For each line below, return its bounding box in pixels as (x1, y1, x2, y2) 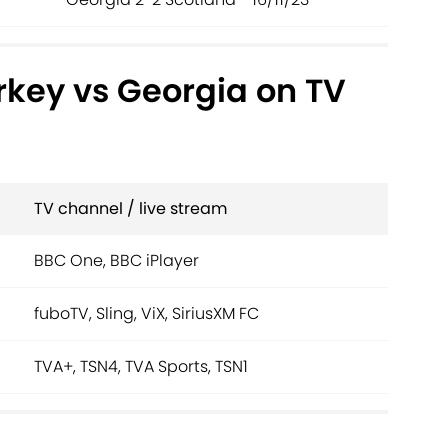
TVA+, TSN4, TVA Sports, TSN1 (34, 355, 248, 379)
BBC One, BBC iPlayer (34, 249, 199, 273)
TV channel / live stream (34, 197, 227, 221)
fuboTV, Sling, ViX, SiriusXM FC (34, 302, 259, 326)
